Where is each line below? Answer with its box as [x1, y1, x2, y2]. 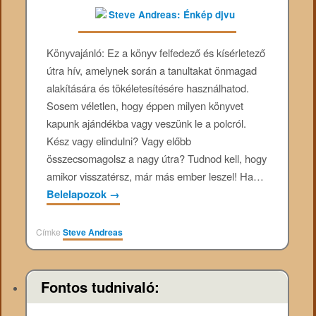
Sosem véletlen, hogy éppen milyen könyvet [47, 97, 244, 113]
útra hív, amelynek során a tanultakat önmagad [47, 62, 257, 78]
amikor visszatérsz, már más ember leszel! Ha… [47, 168, 265, 183]
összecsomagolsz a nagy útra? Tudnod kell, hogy [47, 150, 267, 166]
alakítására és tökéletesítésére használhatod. [47, 80, 250, 95]
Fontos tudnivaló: [41, 276, 159, 297]
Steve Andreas [63, 226, 123, 239]
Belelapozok [47, 186, 110, 202]
